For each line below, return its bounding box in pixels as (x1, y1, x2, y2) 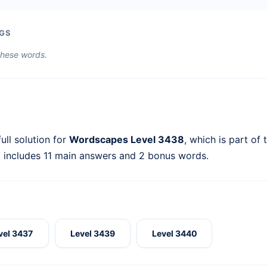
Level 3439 (70, 228, 115, 239)
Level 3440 (151, 228, 197, 239)
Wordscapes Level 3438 (69, 133, 184, 146)
